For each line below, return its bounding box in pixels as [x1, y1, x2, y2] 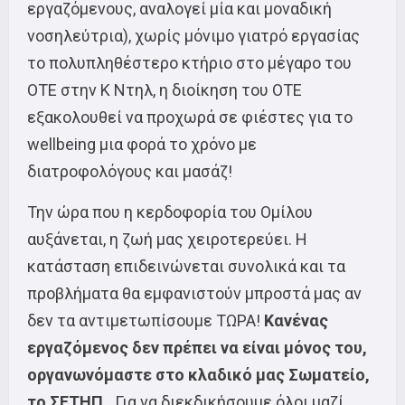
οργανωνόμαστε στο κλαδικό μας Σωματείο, [27, 365, 370, 384]
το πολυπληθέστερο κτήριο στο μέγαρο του [27, 53, 352, 72]
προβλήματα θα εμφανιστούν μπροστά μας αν [27, 284, 362, 303]
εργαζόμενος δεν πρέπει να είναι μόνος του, [27, 338, 367, 357]
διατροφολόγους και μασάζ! [27, 162, 232, 181]
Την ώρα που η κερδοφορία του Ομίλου [27, 202, 313, 221]
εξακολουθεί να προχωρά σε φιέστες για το [27, 108, 353, 127]
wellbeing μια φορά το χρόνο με [27, 135, 257, 154]
